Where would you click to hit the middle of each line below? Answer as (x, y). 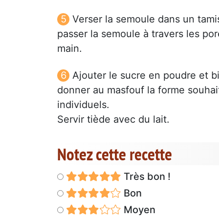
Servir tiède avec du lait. (113, 119)
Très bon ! (146, 176)
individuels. (83, 104)
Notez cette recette (115, 154)
